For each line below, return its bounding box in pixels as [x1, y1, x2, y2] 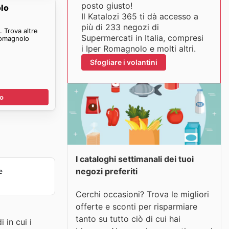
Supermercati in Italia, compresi [81, 33, 203, 43]
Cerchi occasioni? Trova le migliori [76, 189, 209, 199]
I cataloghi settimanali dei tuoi [76, 154, 194, 164]
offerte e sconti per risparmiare [76, 201, 197, 212]
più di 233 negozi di [81, 22, 159, 32]
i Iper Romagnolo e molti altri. [81, 43, 196, 54]
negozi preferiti [76, 166, 138, 176]
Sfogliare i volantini [89, 58, 157, 66]
